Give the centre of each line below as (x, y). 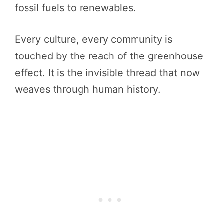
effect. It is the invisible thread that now (107, 72)
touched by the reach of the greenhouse (109, 56)
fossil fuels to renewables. (75, 8)
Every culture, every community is (94, 39)
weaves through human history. (88, 89)
